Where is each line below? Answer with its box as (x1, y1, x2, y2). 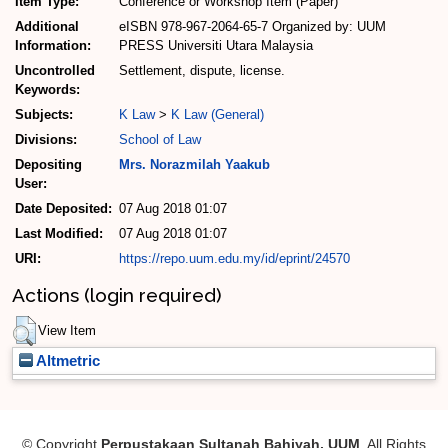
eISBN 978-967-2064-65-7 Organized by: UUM (119, 19, 386, 35)
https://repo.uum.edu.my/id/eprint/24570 (119, 251, 350, 267)
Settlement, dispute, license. (119, 63, 285, 79)
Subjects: (15, 107, 73, 123)
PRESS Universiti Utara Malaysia (119, 38, 313, 54)
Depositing (15, 157, 82, 173)
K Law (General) (171, 107, 264, 123)
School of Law (119, 132, 201, 148)
